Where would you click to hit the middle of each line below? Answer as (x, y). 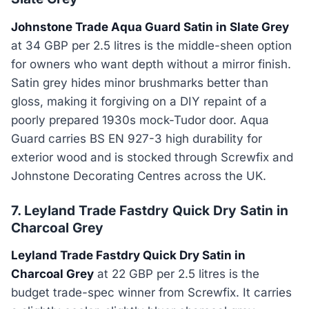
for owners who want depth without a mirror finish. (151, 64)
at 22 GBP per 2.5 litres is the (177, 274)
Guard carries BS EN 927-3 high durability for (137, 138)
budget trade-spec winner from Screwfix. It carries (151, 293)
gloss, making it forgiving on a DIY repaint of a (139, 101)
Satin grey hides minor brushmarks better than (140, 82)
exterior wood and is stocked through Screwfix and (152, 157)
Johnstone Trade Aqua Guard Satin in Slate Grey (150, 27)
